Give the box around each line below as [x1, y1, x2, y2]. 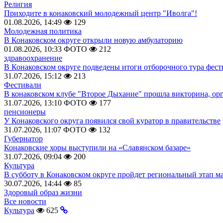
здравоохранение [4, 54, 62, 62]
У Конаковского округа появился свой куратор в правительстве [4, 116, 221, 125]
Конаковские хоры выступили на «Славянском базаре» [4, 143, 191, 152]
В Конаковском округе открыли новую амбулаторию [4, 36, 183, 44]
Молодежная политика [4, 27, 82, 35]
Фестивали [4, 81, 41, 89]
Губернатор [4, 134, 43, 143]
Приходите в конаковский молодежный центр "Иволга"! [4, 9, 197, 17]
